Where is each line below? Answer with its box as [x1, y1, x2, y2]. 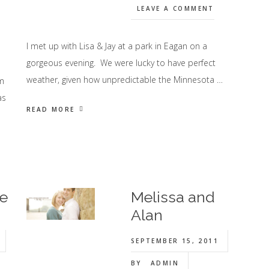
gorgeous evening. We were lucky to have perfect [26, 57, 216, 68]
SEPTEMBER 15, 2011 [130, 237, 219, 245]
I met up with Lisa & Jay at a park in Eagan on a [26, 40, 207, 52]
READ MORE [26, 105, 75, 113]
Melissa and [130, 188, 215, 206]
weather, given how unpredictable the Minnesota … [26, 74, 223, 85]
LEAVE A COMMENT [136, 4, 214, 13]
